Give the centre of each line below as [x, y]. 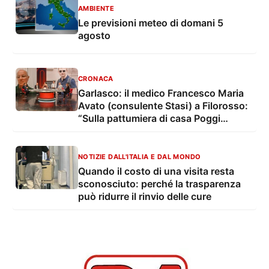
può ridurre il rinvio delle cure [145, 197]
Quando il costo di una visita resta [156, 171]
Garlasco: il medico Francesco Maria [161, 93]
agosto [94, 35]
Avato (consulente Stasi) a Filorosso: [163, 106]
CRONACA [96, 79]
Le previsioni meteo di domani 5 [151, 23]
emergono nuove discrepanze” [149, 131]
